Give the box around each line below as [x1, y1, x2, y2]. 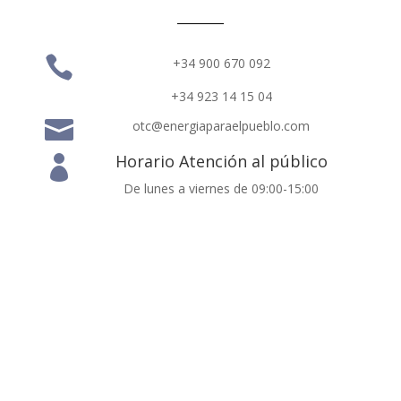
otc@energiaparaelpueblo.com [132, 117, 311, 135]
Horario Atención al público [115, 150, 328, 173]
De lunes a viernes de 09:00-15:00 [124, 180, 320, 198]
